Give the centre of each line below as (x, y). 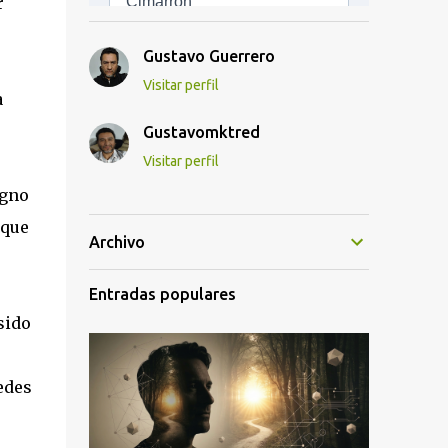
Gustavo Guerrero (208, 56)
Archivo (116, 242)
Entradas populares (162, 294)
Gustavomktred (201, 132)
